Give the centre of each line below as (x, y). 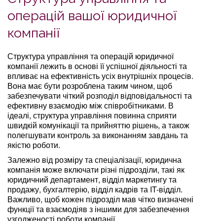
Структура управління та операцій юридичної (91, 56)
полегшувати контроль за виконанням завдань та (98, 135)
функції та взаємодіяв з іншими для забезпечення (98, 209)
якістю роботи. (34, 145)
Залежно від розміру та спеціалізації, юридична (94, 159)
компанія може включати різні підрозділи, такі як (96, 169)
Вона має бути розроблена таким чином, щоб (90, 85)
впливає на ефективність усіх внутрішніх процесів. (100, 75)
